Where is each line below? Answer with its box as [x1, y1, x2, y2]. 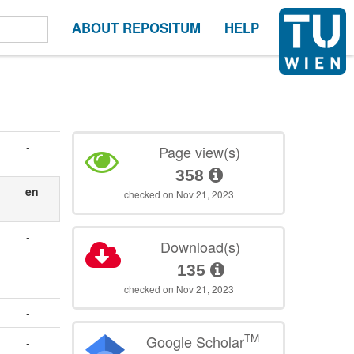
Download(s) [160, 235, 241, 257]
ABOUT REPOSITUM [72, 18, 201, 37]
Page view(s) [158, 141, 240, 162]
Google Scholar [145, 330, 244, 352]
